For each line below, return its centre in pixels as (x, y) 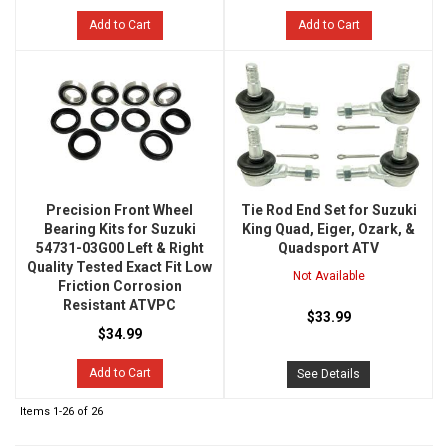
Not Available (328, 276)
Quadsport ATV (328, 248)
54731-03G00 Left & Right (119, 248)
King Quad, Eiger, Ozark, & (328, 229)
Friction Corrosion (119, 286)
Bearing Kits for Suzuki (119, 229)
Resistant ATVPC (119, 305)
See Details (328, 374)
